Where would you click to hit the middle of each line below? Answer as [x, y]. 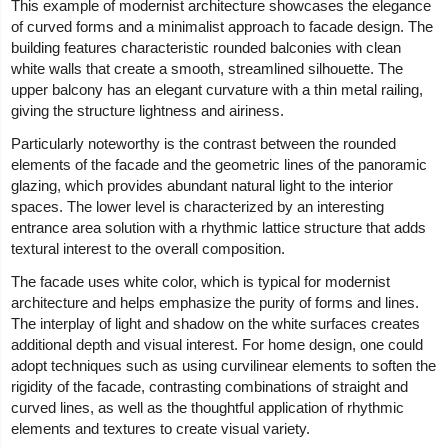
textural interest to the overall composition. [148, 248]
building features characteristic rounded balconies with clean [206, 47]
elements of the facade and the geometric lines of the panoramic [219, 164]
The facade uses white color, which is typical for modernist [201, 281]
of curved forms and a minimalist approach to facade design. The [222, 26]
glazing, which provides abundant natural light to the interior [202, 185]
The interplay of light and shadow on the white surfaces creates [216, 323]
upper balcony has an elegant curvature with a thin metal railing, [217, 89]
